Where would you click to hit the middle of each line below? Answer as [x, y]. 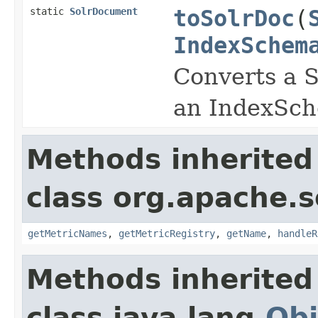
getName [246, 233]
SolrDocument [104, 11]
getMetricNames [67, 233]
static [50, 11]
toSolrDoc [234, 18]
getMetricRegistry [167, 233]
